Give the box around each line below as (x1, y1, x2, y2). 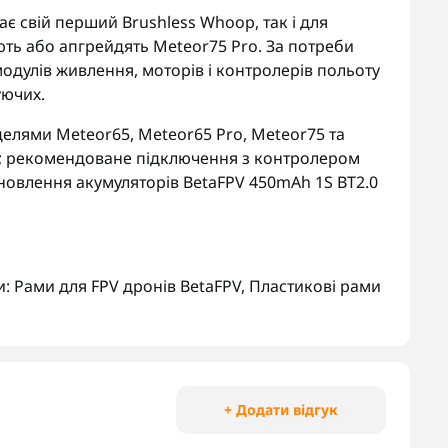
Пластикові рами (249, 275, 381, 297)
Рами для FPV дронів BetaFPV (14, 275, 241, 297)
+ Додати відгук (224, 400, 338, 419)
